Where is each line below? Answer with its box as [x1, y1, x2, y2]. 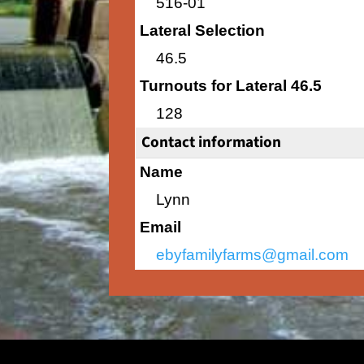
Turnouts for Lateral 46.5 [140, 76, 323, 94]
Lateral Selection [140, 21, 266, 39]
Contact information [141, 130, 282, 154]
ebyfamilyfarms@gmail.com [156, 245, 349, 263]
